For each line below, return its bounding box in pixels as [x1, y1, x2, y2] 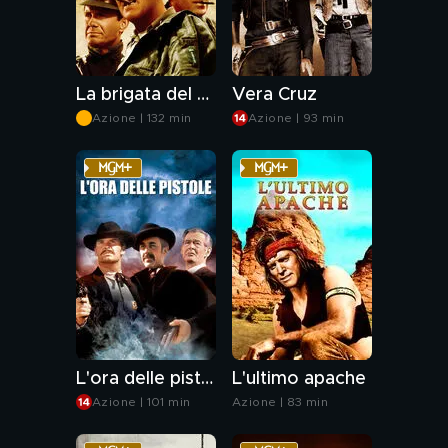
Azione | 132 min [92, 112, 192, 124]
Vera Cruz [232, 86, 317, 104]
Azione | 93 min [248, 112, 344, 124]
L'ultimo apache [232, 370, 366, 388]
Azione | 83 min [232, 396, 328, 408]
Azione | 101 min [92, 396, 191, 408]
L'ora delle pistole [201, 370, 213, 388]
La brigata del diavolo [197, 86, 209, 104]
